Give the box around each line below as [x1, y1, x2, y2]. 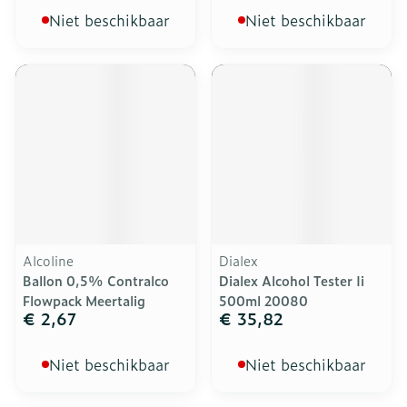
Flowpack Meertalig [23, 291, 145, 310]
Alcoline [23, 251, 74, 270]
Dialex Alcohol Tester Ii [219, 271, 364, 290]
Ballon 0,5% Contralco [23, 271, 169, 290]
